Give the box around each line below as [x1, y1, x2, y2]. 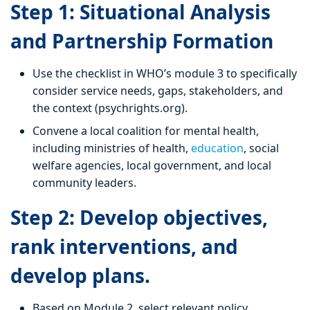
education [191, 140, 244, 156]
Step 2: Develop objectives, [10, 204, 268, 231]
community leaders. [33, 175, 136, 191]
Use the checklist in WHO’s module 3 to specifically [33, 66, 297, 82]
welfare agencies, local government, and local [33, 158, 271, 174]
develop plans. [10, 262, 150, 289]
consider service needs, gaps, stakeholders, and [33, 83, 283, 99]
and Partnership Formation [10, 28, 273, 55]
